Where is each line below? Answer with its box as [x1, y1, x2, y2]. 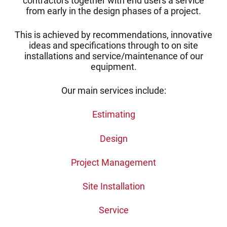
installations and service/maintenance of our [24, 51, 203, 61]
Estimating [92, 109, 135, 120]
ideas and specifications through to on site [29, 40, 198, 51]
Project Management [71, 157, 156, 168]
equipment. [90, 61, 137, 72]
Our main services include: [61, 86, 166, 96]
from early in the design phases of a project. [26, 6, 201, 16]
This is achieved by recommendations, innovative [15, 29, 212, 40]
